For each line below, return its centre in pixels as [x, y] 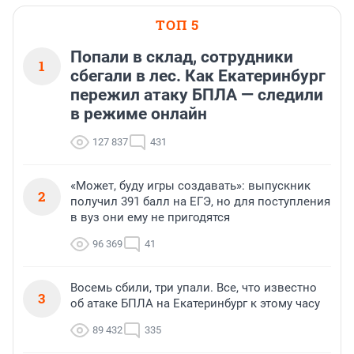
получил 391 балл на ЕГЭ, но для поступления [200, 201]
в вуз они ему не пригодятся [150, 217]
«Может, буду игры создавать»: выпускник [190, 185]
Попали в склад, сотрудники [182, 56]
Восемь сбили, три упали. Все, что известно [194, 287]
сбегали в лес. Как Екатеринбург [198, 75]
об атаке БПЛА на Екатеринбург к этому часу [195, 303]
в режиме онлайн [139, 113]
